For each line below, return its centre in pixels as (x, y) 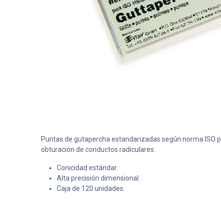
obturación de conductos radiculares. (98, 149)
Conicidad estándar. (87, 168)
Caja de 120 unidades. (91, 188)
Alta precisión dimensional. (98, 178)
